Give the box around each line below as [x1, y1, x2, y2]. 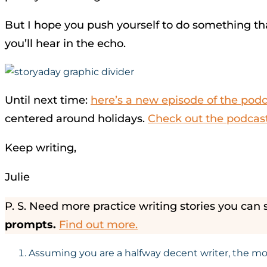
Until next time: [5, 94, 91, 107]
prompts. [5, 218, 56, 231]
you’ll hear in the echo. [5, 37, 126, 50]
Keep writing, [5, 141, 76, 154]
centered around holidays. [5, 112, 148, 125]
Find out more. [59, 218, 138, 231]
